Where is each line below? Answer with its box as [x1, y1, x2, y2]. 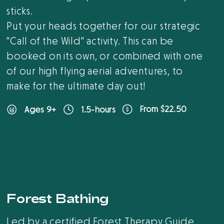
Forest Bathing [6, 191, 109, 205]
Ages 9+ [24, 103, 56, 115]
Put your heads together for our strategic [6, 20, 201, 33]
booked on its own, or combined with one [6, 50, 203, 63]
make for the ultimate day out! [6, 80, 146, 93]
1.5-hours [81, 103, 116, 115]
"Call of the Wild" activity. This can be [6, 35, 174, 48]
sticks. [6, 5, 33, 18]
